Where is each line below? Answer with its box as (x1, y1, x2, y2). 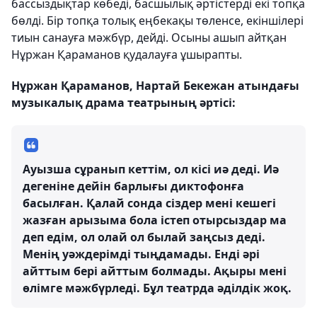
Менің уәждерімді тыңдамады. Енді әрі (23, 246, 260, 263)
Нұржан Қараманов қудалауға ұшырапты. (11, 47, 242, 63)
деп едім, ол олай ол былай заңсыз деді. (23, 229, 265, 246)
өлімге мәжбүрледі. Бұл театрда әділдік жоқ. (23, 280, 292, 296)
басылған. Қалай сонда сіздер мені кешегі (23, 195, 276, 212)
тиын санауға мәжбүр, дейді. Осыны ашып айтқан (11, 30, 287, 46)
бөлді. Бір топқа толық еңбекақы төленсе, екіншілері (11, 13, 304, 29)
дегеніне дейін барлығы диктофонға (23, 178, 244, 195)
